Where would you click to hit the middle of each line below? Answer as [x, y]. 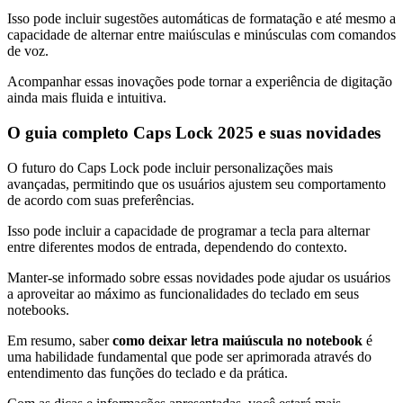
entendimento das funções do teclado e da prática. [148, 372]
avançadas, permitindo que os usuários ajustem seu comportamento [197, 184]
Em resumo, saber [60, 340]
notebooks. [38, 309]
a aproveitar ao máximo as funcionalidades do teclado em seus [183, 293]
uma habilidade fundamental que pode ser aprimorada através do [189, 356]
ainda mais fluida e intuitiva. [87, 98]
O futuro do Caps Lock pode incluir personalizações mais [170, 167]
